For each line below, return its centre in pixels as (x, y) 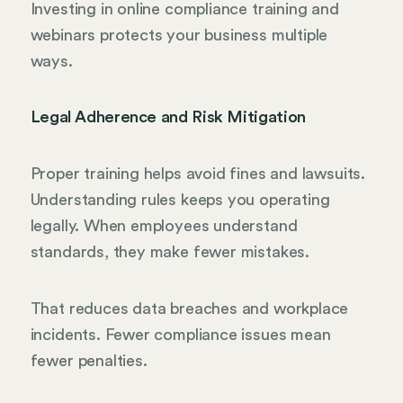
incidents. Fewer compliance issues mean (180, 334)
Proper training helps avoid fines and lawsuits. (198, 173)
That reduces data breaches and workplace (189, 308)
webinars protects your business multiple (179, 35)
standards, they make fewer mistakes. (170, 251)
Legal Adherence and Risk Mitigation (168, 117)
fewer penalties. (89, 360)
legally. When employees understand (164, 225)
